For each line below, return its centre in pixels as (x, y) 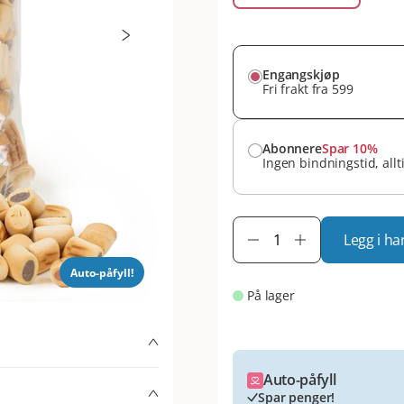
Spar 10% (349, 148)
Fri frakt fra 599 (308, 89)
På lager (271, 295)
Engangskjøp (301, 74)
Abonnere (292, 148)
